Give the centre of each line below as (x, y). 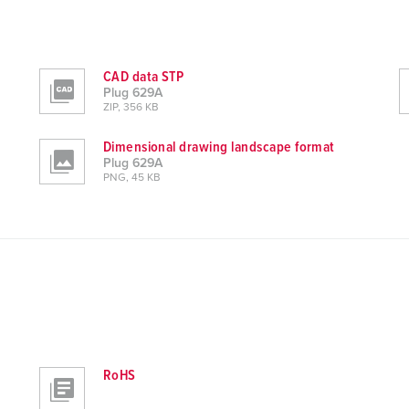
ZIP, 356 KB (131, 108)
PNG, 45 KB (131, 178)
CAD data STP (143, 77)
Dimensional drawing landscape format (219, 147)
